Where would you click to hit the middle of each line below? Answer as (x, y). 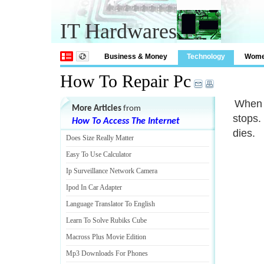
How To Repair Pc (126, 81)
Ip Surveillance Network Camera (112, 171)
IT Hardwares (118, 31)
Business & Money (136, 57)
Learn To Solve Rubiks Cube (106, 220)
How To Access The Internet (126, 121)
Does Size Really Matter (100, 138)
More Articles (97, 109)
